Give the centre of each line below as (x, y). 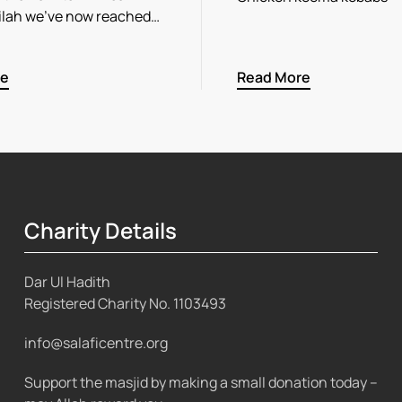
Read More (274, 78)
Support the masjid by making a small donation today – (201, 382)
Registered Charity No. (98, 303)
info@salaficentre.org (96, 342)
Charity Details (100, 231)
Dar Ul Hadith (67, 281)
